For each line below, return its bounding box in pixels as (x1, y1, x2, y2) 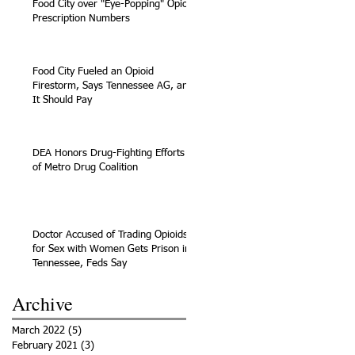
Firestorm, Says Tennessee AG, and (32, 80, 193, 91)
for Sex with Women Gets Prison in (32, 243, 190, 254)
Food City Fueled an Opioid (32, 66, 154, 77)
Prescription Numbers (32, 13, 130, 24)
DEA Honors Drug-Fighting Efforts (32, 147, 185, 158)
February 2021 (12, 340, 78, 351)
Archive (12, 290, 73, 316)
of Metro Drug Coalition (32, 162, 138, 173)
